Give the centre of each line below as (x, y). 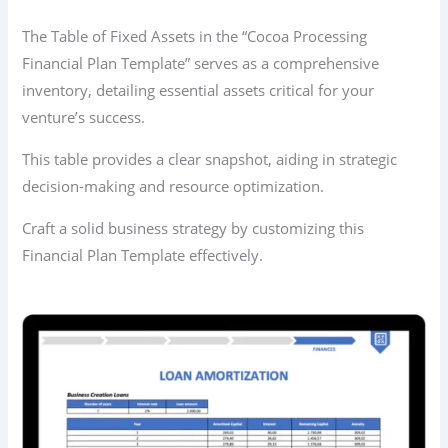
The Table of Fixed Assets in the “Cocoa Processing (195, 36)
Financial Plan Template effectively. (143, 254)
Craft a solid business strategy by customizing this (193, 227)
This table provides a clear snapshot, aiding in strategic (210, 158)
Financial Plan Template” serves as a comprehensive (201, 63)
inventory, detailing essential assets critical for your (198, 90)
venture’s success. (84, 117)
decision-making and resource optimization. (173, 185)
